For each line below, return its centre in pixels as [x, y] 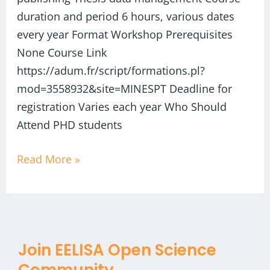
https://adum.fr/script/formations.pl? [111, 70]
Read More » [49, 159]
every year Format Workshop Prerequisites [125, 34]
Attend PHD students [70, 124]
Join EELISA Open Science [117, 250]
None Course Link [62, 52]
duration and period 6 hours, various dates [126, 16]
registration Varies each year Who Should [122, 106]
